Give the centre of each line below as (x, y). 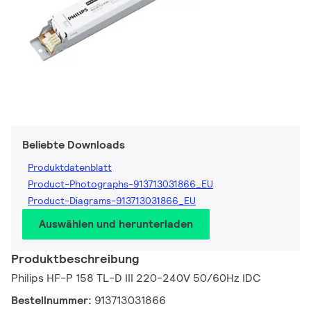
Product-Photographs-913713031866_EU (120, 184)
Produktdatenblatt (70, 168)
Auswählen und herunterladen (116, 224)
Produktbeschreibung (75, 259)
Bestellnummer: (53, 301)
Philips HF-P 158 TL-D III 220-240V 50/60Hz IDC (136, 278)
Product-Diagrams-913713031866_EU (112, 201)
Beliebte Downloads (74, 145)
